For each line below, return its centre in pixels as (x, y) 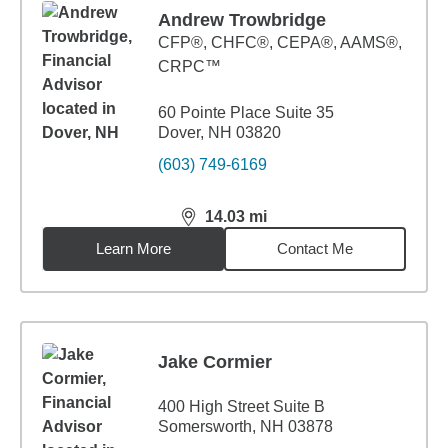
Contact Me (315, 248)
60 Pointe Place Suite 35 (246, 112)
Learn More (134, 248)
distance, (216, 225)
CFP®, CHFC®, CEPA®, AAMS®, (280, 42)
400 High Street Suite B (241, 406)
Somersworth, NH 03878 (245, 426)
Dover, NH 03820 (219, 132)
